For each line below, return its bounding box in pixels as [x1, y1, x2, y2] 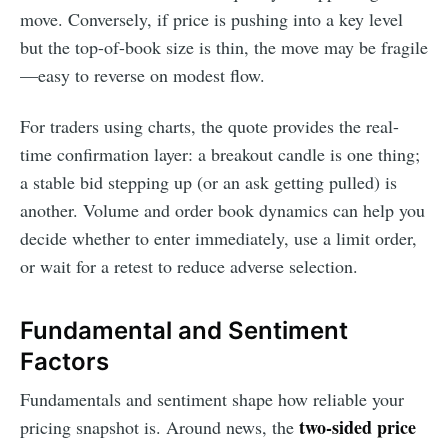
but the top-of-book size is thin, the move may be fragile [20, 35, 428, 60]
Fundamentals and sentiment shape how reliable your [20, 386, 404, 411]
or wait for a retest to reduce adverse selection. [20, 254, 358, 279]
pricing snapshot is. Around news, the [20, 414, 299, 439]
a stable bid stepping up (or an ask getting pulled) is [20, 170, 397, 195]
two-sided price [299, 413, 416, 440]
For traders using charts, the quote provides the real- [20, 114, 399, 139]
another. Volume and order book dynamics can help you [20, 198, 425, 223]
